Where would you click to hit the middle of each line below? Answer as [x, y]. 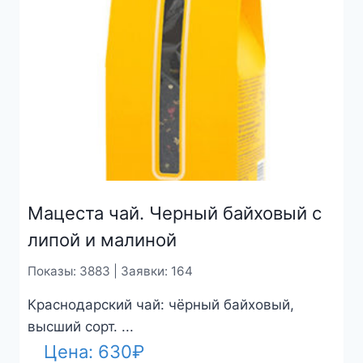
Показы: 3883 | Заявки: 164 [110, 271]
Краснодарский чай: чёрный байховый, [160, 304]
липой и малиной [102, 240]
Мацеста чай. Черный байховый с [174, 214]
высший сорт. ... [80, 326]
